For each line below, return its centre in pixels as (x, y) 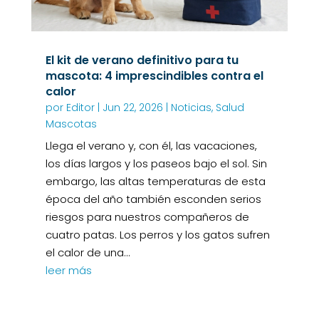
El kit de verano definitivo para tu (142, 61)
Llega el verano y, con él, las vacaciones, (151, 146)
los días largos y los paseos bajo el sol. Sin (156, 164)
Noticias (191, 108)
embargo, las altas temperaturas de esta (155, 182)
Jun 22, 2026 (132, 108)
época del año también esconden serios (153, 199)
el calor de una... (88, 253)
